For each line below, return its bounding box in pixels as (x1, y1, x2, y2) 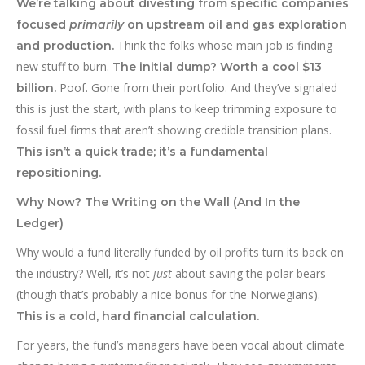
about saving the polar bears (172, 266, 326, 282)
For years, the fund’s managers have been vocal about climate (16, 337, 345, 354)
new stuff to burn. (16, 59, 112, 75)
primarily (69, 17, 124, 33)
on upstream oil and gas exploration (124, 17, 347, 33)
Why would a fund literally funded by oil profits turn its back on (16, 244, 344, 261)
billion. (16, 81, 56, 96)
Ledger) (16, 216, 64, 231)
